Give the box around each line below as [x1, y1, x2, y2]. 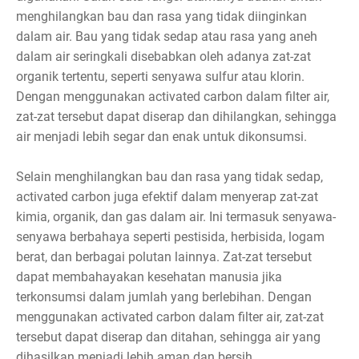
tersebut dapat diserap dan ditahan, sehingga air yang [16, 329, 321, 345]
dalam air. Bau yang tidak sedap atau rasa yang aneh [16, 29, 317, 45]
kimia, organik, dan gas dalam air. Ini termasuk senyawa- [16, 209, 336, 225]
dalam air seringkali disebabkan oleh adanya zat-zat [16, 49, 311, 65]
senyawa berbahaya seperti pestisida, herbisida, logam [16, 229, 325, 245]
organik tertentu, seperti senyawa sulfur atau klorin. [16, 69, 305, 85]
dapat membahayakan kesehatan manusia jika [16, 269, 282, 285]
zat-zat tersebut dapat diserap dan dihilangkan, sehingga [16, 109, 337, 125]
